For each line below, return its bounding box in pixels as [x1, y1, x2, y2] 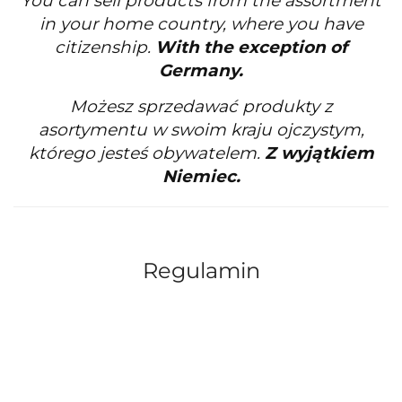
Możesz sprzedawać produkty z [69, 96, 333, 118]
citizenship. [55, 37, 155, 58]
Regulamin [142, 258, 260, 284]
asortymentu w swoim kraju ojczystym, [38, 119, 364, 141]
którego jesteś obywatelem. [28, 143, 265, 164]
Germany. [159, 60, 243, 82]
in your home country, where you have [39, 13, 363, 35]
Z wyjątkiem [264, 143, 374, 164]
